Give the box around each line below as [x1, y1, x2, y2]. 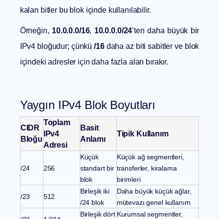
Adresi [43, 141, 67, 150]
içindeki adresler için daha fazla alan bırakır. [20, 58, 169, 66]
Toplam [43, 118, 70, 127]
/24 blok [80, 198, 104, 207]
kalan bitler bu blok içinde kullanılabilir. [20, 6, 151, 15]
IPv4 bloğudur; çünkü [20, 42, 94, 51]
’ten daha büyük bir [132, 26, 199, 35]
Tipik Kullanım [116, 130, 169, 138]
